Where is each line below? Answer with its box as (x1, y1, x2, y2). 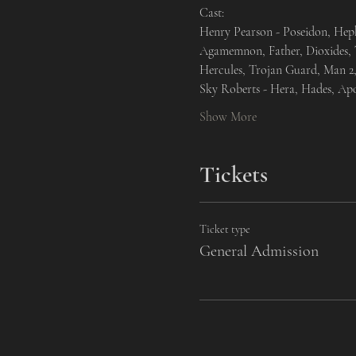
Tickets (199, 160, 268, 189)
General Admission (199, 242, 319, 261)
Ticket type (199, 222, 250, 236)
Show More (199, 109, 257, 125)
